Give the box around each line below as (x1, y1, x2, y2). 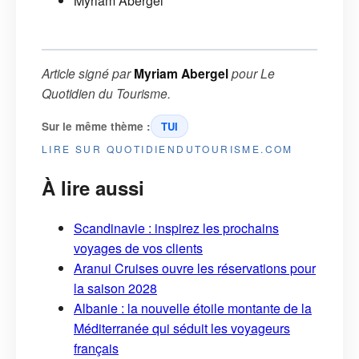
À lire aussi (42, 173, 144, 201)
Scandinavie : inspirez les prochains (74, 219, 279, 238)
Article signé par (42, 63, 134, 82)
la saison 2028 (74, 279, 157, 298)
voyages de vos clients (74, 239, 203, 258)
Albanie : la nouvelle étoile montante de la (74, 299, 312, 318)
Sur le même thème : (42, 118, 151, 134)
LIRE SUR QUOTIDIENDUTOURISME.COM (42, 141, 293, 155)
